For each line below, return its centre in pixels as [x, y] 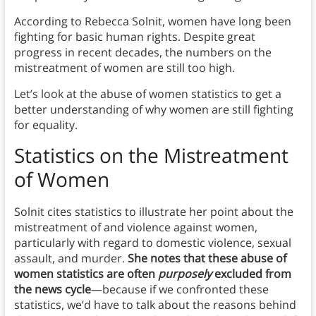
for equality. [45, 125]
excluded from [251, 274]
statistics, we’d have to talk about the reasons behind [155, 305]
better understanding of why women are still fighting [153, 110]
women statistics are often [86, 274]
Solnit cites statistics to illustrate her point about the [153, 212]
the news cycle [52, 290]
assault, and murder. [71, 259]
